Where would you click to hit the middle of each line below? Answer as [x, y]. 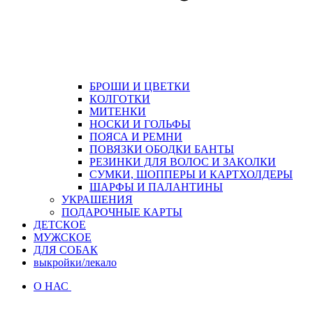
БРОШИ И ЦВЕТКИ [140, 86]
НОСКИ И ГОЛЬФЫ [140, 124]
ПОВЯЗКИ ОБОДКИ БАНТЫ [162, 149]
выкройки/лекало [75, 262]
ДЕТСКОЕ [60, 224]
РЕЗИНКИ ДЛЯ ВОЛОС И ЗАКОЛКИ [183, 161]
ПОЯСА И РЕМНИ [136, 136]
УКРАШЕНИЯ [97, 199]
